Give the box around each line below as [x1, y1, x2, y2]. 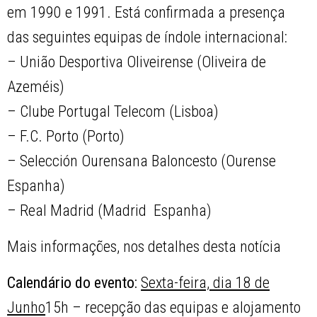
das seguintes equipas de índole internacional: [7, 28, 288, 47]
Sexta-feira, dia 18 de [141, 274, 270, 292]
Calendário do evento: [7, 274, 142, 292]
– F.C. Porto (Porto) [7, 127, 125, 146]
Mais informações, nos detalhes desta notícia [7, 238, 282, 256]
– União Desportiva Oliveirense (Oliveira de [7, 53, 267, 71]
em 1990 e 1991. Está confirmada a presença [7, 4, 286, 22]
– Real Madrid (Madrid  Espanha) [7, 202, 212, 220]
